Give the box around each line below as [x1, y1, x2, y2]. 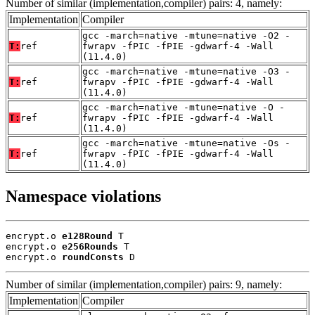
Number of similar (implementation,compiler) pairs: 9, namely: [6, 278, 282, 290]
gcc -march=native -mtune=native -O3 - [82, 66, 290, 77]
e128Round [62, 230, 112, 241]
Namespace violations [6, 186, 161, 205]
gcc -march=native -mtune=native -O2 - [82, 30, 290, 41]
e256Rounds [62, 240, 118, 252]
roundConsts [62, 251, 124, 262]
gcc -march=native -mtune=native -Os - [82, 138, 290, 149]
